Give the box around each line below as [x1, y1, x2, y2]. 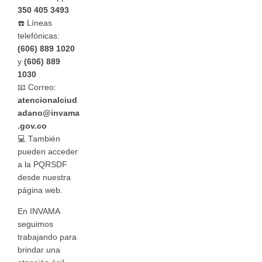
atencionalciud [18, 96, 77, 105]
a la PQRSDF [18, 160, 67, 170]
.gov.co [18, 122, 47, 131]
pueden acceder [18, 147, 78, 157]
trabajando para [18, 232, 77, 242]
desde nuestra [18, 173, 71, 182]
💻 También [18, 135, 60, 144]
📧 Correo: [18, 83, 56, 92]
